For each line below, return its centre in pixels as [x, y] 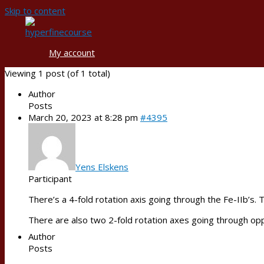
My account [72, 52]
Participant [50, 179]
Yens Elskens [102, 167]
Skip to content [35, 11]
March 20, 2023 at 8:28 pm [83, 117]
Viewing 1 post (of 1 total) [57, 73]
